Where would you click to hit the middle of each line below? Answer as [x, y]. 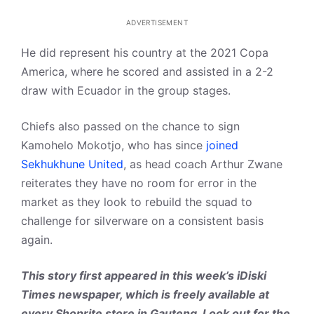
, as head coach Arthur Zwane [203, 164]
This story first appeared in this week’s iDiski [144, 275]
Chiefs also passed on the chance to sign [130, 126]
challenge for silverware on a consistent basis [142, 221]
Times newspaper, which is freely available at [145, 294]
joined [222, 145]
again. [37, 240]
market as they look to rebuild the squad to [137, 202]
